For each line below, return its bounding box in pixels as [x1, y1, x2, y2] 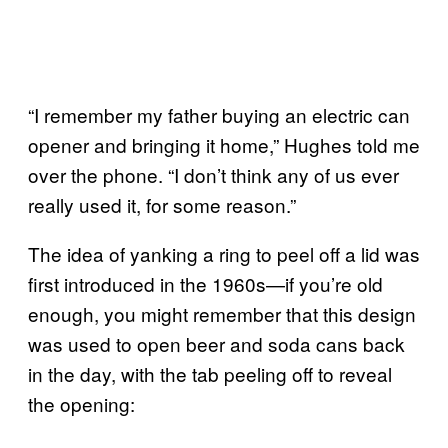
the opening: [28, 389, 135, 417]
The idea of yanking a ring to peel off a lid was [28, 239, 420, 267]
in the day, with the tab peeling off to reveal [28, 359, 392, 387]
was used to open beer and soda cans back [28, 329, 405, 357]
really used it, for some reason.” [28, 190, 296, 218]
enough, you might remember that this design [28, 299, 416, 327]
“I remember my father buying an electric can [28, 100, 410, 128]
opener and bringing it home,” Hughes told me [28, 130, 420, 158]
